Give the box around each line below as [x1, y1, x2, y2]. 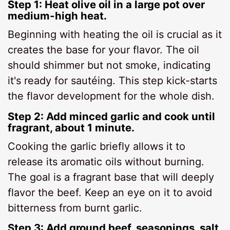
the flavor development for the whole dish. [8, 90, 215, 103]
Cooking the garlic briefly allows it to [8, 140, 186, 152]
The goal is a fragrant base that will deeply [8, 170, 215, 183]
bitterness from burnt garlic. [8, 201, 143, 214]
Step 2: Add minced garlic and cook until [8, 109, 216, 123]
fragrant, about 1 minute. [8, 121, 135, 134]
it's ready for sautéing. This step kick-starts [8, 74, 218, 87]
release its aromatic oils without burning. [8, 155, 205, 168]
